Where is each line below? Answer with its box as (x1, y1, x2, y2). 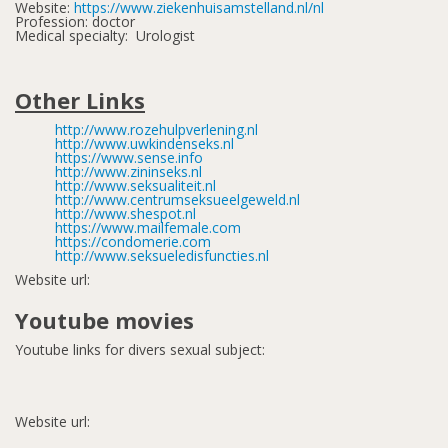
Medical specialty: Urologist (15, 26, 195, 45)
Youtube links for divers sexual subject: (15, 340, 265, 359)
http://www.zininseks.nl (55, 162, 202, 181)
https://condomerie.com (55, 232, 211, 251)
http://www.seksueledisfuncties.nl (55, 246, 269, 265)
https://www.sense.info (55, 148, 203, 167)
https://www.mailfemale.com (55, 218, 241, 237)
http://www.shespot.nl (55, 204, 196, 223)
